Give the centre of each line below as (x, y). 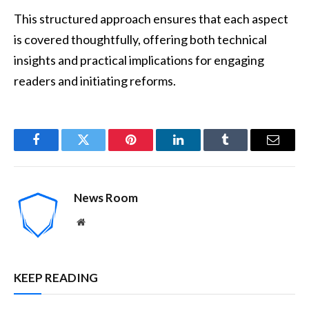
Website (100, 221)
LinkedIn (200, 150)
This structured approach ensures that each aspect (151, 18)
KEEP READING (56, 277)
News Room (106, 197)
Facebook (59, 150)
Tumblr (243, 150)
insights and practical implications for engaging (139, 60)
